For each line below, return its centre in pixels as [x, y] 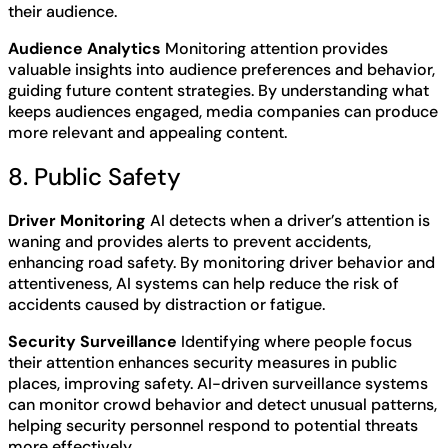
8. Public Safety [94, 176]
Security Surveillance [92, 341]
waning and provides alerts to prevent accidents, [189, 241]
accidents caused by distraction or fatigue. [166, 304]
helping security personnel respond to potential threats [213, 425]
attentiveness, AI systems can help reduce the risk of [203, 283]
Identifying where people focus [294, 341]
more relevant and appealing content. [147, 132]
